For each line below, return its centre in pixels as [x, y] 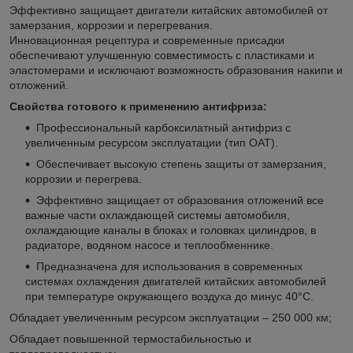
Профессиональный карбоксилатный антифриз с [163, 127]
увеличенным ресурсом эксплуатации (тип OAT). [152, 142]
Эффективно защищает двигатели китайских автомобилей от [169, 10]
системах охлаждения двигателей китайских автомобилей [176, 281]
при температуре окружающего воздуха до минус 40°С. [169, 296]
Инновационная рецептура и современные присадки [147, 40]
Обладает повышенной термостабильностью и [130, 338]
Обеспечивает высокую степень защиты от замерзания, [181, 163]
